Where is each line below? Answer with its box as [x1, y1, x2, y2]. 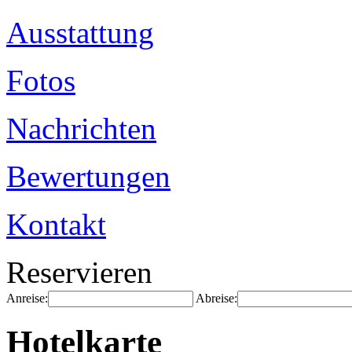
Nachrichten [6, 112, 156, 145]
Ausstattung [6, 16, 154, 49]
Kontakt [6, 207, 106, 241]
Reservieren [6, 255, 152, 289]
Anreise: [6, 291, 48, 305]
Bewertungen [6, 159, 170, 193]
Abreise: [196, 291, 237, 305]
